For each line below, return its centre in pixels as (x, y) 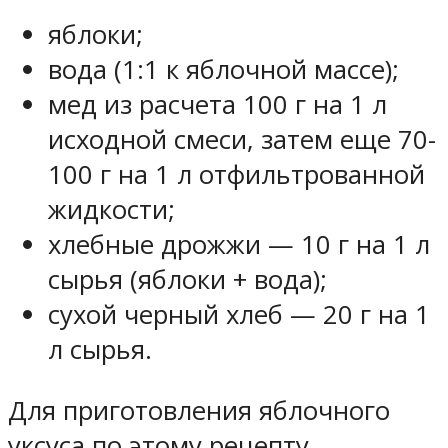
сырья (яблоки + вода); (187, 279)
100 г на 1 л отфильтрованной (236, 174)
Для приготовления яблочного (199, 410)
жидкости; (111, 209)
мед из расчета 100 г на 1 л (217, 104)
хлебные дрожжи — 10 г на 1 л (239, 244)
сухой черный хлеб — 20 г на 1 (239, 314)
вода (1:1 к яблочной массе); (223, 69)
